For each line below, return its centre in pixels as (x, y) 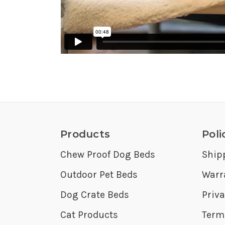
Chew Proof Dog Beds (108, 155)
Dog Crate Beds (95, 195)
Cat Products (89, 215)
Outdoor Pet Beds (99, 175)
